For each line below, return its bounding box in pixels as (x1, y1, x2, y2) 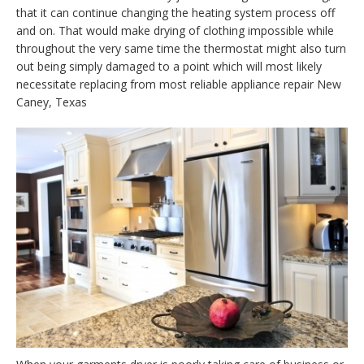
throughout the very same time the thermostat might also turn (16, 41, 346, 57)
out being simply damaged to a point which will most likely (16, 58, 322, 75)
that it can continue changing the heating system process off (16, 5, 335, 21)
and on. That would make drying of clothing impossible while (16, 23, 334, 39)
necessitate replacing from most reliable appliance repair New (16, 76, 341, 93)
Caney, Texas (16, 94, 87, 110)
